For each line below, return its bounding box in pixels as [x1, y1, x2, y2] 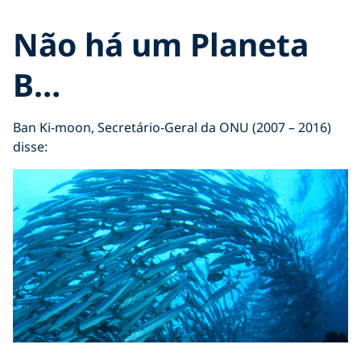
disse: [13, 137, 48, 156]
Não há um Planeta [13, 22, 309, 65]
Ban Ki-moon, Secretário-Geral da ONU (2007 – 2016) [13, 118, 331, 136]
